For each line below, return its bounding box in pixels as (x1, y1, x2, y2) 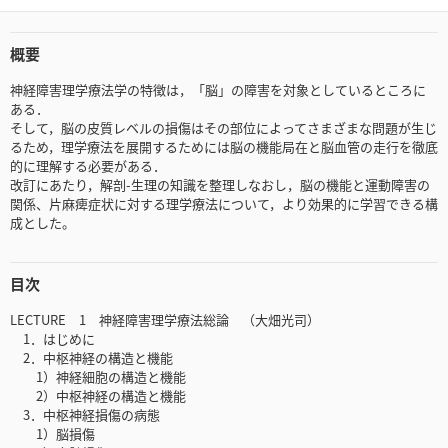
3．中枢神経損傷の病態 (10, 405, 160, 425)
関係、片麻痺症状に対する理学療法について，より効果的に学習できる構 (10, 194, 438, 214)
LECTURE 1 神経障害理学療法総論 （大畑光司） (10, 310, 320, 330)
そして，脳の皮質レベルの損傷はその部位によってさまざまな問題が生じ (10, 118, 437, 138)
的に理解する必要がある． (10, 156, 166, 176)
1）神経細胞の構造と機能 (10, 367, 186, 387)
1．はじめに (10, 329, 95, 349)
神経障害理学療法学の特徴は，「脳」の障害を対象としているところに (10, 80, 426, 100)
